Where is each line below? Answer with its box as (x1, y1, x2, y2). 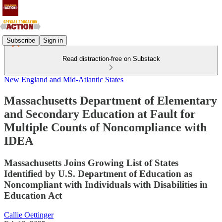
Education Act (4, 190, 62, 201)
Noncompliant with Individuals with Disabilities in (4, 179, 208, 190)
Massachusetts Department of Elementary (4, 94, 217, 107)
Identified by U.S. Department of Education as (4, 168, 192, 179)
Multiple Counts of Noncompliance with (4, 120, 207, 134)
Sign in (43, 36, 63, 44)
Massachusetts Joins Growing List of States (4, 157, 178, 168)
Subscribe (6, 36, 35, 44)
